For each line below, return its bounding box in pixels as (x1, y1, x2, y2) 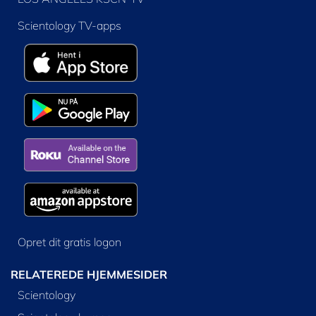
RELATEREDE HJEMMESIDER (11, 267, 167, 281)
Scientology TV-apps (17, 18, 121, 33)
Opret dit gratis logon (17, 234, 121, 249)
